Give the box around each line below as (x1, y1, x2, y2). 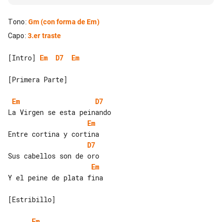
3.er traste (27, 31, 61, 40)
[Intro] (8, 53, 40, 62)
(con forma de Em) (39, 17, 100, 26)
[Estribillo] (8, 194, 55, 204)
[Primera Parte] (8, 74, 67, 84)
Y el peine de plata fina (8, 172, 103, 182)
